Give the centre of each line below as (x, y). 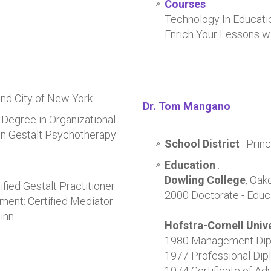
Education (190, 165)
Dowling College (205, 180)
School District (203, 144)
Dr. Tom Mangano (186, 106)
